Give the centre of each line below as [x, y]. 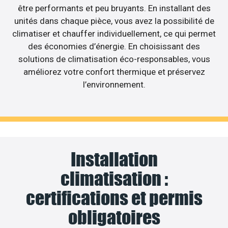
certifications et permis [114, 198]
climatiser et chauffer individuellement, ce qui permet [114, 33]
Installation [114, 160]
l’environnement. [114, 84]
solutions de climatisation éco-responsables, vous [114, 59]
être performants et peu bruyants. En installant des [114, 8]
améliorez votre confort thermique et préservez [114, 72]
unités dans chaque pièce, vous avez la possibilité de [114, 21]
